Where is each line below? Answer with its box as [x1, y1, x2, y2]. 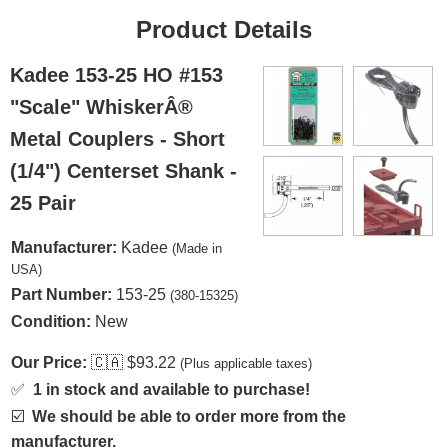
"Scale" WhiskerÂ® [10, 96, 193, 118]
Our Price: [11, 354, 87, 371]
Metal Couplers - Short [10, 128, 225, 150]
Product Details [136, 16, 312, 43]
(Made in [172, 241, 222, 256]
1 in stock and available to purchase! [33, 381, 310, 398]
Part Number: [11, 286, 112, 303]
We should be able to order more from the [32, 408, 346, 425]
